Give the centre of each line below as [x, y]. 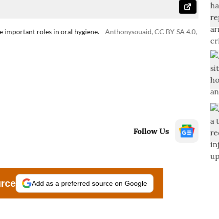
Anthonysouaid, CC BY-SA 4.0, [151, 32]
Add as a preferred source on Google [89, 183]
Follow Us [151, 131]
